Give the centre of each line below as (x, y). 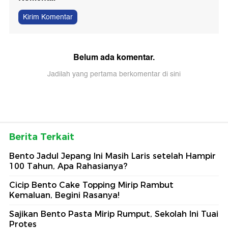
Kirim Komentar (48, 17)
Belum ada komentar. (114, 58)
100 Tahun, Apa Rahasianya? (68, 166)
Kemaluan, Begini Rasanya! (64, 195)
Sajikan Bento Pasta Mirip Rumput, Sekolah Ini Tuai (114, 214)
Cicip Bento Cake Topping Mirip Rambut (91, 185)
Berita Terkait (42, 137)
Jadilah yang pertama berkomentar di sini (114, 74)
